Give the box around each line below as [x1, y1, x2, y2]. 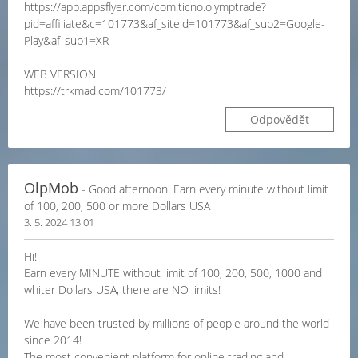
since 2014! [24, 332, 82, 348]
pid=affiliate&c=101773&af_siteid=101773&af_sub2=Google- [24, 16, 325, 31]
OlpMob [24, 178, 78, 197]
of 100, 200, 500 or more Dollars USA [24, 198, 210, 213]
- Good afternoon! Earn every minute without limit [78, 181, 328, 197]
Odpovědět [250, 112, 309, 127]
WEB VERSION [24, 66, 96, 82]
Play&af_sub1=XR [24, 33, 109, 48]
